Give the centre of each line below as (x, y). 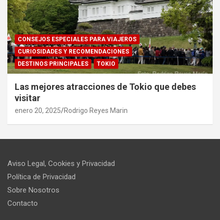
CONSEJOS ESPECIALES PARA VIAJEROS (77, 39)
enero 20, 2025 (38, 110)
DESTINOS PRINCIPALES (53, 64)
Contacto (23, 203)
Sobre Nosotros (33, 190)
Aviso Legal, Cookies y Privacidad (61, 163)
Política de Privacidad (41, 177)
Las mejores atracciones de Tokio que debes (105, 86)
